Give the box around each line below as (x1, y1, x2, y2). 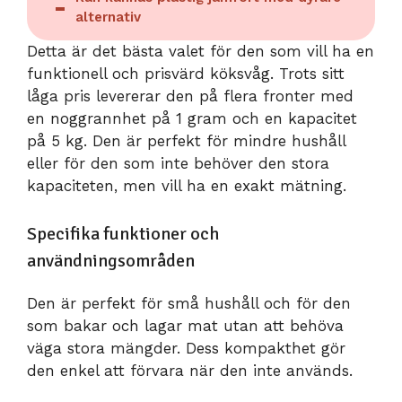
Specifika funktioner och (27, 222, 219, 245)
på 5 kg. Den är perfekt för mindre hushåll (27, 132, 345, 151)
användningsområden (27, 249, 195, 272)
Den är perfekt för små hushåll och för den (27, 293, 351, 312)
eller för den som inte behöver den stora (27, 154, 329, 173)
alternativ (75, 9, 141, 26)
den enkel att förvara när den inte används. (27, 361, 353, 380)
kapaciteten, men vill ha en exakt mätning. (27, 177, 346, 196)
